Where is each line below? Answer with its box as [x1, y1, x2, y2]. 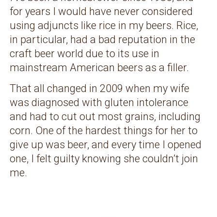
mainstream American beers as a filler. [10, 61, 189, 74]
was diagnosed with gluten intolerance [10, 96, 188, 108]
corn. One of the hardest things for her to [10, 124, 198, 137]
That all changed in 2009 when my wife [10, 82, 189, 94]
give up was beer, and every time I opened [10, 138, 201, 151]
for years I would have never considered [10, 5, 193, 17]
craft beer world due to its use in [10, 47, 159, 60]
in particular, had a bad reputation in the [10, 33, 195, 46]
